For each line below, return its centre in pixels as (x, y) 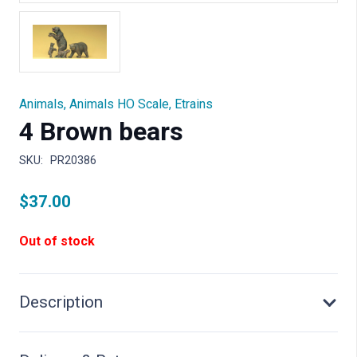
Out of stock (57, 241)
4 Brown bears (101, 131)
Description (61, 302)
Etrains (194, 104)
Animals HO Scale (119, 104)
